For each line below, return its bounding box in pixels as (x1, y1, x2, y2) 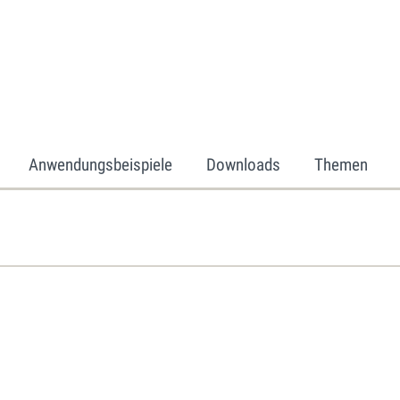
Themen (314, 154, 368, 175)
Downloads (206, 154, 280, 175)
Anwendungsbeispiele (29, 154, 172, 175)
